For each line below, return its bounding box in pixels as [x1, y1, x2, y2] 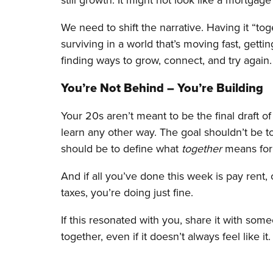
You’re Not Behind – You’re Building [61, 80, 263, 96]
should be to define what [61, 141, 182, 155]
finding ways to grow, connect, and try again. [61, 53, 272, 67]
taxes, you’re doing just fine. [61, 185, 193, 199]
